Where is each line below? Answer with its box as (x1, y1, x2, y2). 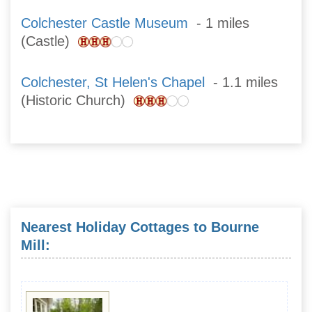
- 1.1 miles (205, 75, 278, 91)
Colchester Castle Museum (21, 15, 188, 31)
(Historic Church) (21, 93, 134, 109)
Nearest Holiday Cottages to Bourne (21, 219, 259, 235)
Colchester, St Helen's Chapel (21, 75, 205, 91)
